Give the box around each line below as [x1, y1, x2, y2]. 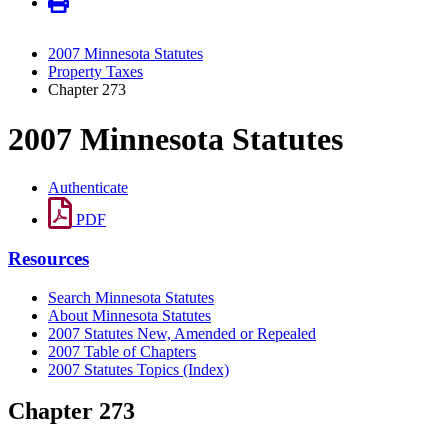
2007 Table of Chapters [48, 342, 196, 360]
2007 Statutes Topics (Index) [48, 360, 229, 378]
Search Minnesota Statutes [48, 288, 214, 306]
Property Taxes [48, 63, 143, 81]
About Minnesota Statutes [48, 306, 211, 324]
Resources [8, 247, 89, 269]
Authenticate [48, 179, 128, 197]
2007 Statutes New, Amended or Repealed [48, 324, 316, 342]
